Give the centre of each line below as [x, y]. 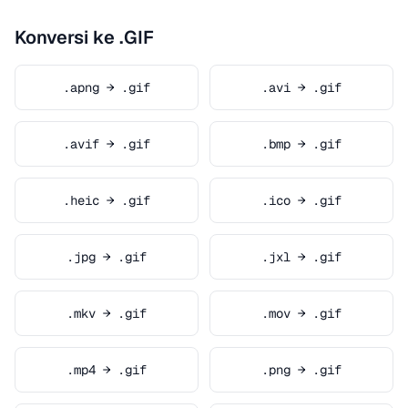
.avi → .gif [301, 87]
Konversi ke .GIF [84, 37]
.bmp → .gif [301, 144]
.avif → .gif [107, 144]
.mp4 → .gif [107, 370]
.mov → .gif [301, 313]
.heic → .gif [107, 200]
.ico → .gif [301, 200]
